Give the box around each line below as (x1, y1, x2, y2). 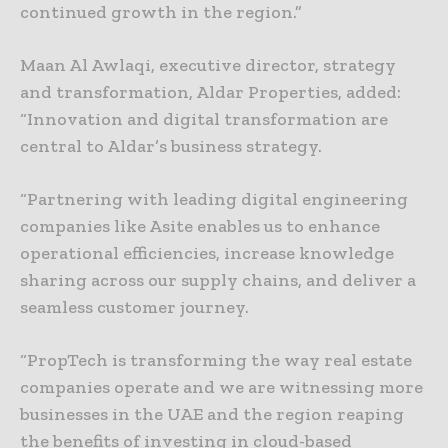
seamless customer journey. (20, 296, 249, 319)
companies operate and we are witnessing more (20, 376, 423, 399)
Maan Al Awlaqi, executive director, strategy (20, 54, 396, 77)
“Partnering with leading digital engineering (20, 188, 408, 211)
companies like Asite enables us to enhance (20, 215, 380, 238)
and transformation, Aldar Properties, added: (20, 81, 401, 104)
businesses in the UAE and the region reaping (20, 403, 404, 426)
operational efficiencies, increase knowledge (20, 242, 394, 265)
